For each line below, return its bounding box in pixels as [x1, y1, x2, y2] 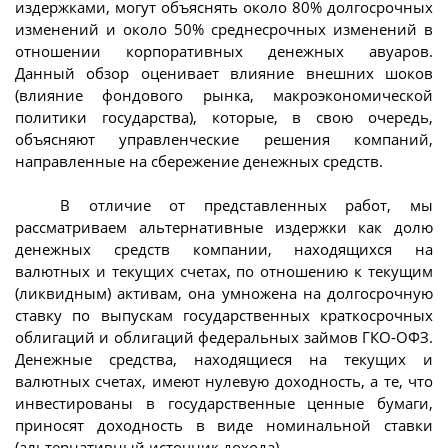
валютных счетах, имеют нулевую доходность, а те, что [15, 371, 433, 392]
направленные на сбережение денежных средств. [15, 150, 383, 171]
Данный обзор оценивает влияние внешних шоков [15, 62, 433, 83]
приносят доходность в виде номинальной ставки [15, 415, 433, 436]
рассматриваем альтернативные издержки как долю [15, 217, 433, 238]
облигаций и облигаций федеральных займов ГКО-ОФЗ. [15, 327, 433, 348]
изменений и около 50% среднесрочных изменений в [15, 18, 433, 39]
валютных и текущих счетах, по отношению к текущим [15, 261, 433, 282]
